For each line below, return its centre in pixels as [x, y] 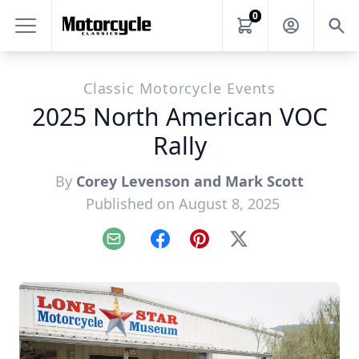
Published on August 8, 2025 [183, 204]
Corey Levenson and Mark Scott [190, 181]
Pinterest [226, 247]
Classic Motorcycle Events [179, 88]
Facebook [188, 247]
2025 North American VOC [179, 117]
